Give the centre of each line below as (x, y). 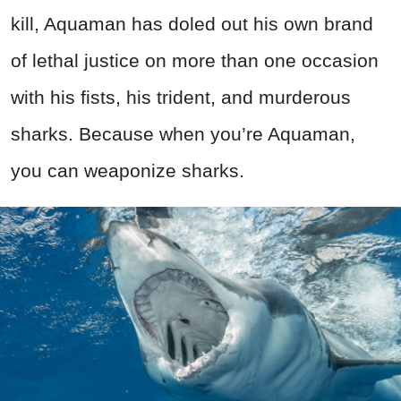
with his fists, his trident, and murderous (181, 98)
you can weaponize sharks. (128, 171)
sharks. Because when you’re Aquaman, (183, 134)
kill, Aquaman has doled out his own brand (192, 24)
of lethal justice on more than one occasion (195, 61)
